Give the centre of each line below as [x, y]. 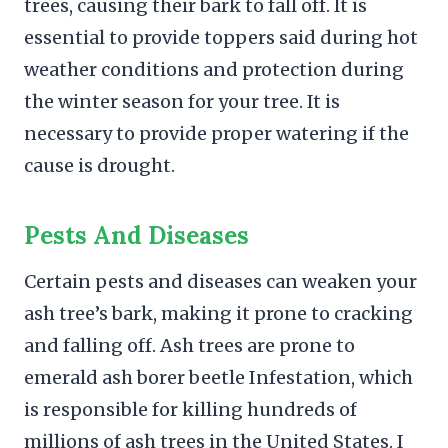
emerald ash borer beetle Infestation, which [218, 377]
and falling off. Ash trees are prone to [189, 345]
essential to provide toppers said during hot [221, 37]
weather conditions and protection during [214, 69]
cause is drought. [101, 165]
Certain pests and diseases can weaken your [220, 281]
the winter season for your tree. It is [182, 101]
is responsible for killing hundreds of [190, 409]
